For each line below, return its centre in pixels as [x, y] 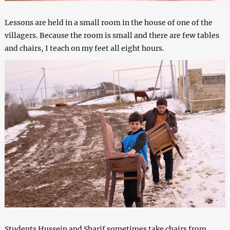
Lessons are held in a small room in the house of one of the [108, 23]
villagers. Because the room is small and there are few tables [112, 36]
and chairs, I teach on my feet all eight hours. [84, 49]
